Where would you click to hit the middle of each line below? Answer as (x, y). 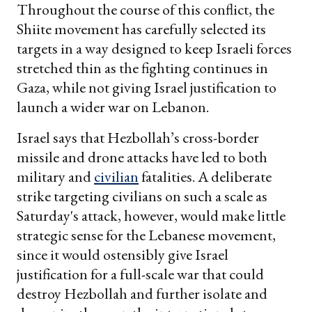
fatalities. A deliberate (205, 177)
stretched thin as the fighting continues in (142, 68)
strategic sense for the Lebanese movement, (146, 235)
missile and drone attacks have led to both (142, 157)
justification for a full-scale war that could (140, 274)
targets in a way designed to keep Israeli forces (154, 49)
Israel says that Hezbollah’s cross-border (138, 138)
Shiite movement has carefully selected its (141, 29)
